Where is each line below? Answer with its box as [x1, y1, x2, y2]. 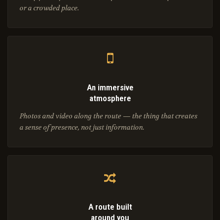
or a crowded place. [20, 3, 79, 13]
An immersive [86, 82, 134, 93]
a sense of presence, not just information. [20, 123, 144, 132]
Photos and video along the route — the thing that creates [20, 111, 197, 121]
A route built [88, 202, 132, 212]
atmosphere [89, 93, 131, 104]
